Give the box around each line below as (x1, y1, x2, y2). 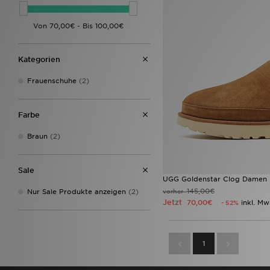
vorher (163, 187, 187, 195)
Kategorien (18, 54, 60, 64)
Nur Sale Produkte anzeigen (27, 187, 126, 196)
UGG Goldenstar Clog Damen (163, 175, 267, 184)
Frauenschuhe (27, 76, 77, 85)
